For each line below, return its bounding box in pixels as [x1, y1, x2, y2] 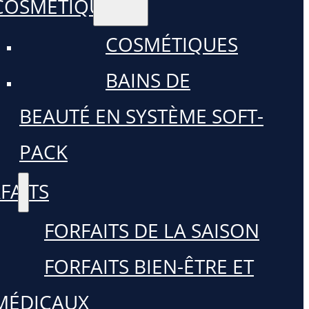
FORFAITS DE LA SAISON [44, 217, 259, 243]
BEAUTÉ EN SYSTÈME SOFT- [19, 103, 263, 129]
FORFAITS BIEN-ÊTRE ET [44, 253, 254, 279]
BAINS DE [106, 67, 190, 93]
